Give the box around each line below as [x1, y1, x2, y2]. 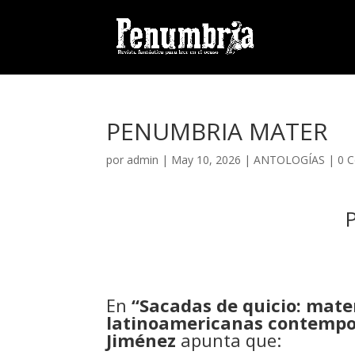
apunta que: [176, 328, 282, 352]
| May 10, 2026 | [158, 152, 254, 167]
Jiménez [106, 328, 177, 352]
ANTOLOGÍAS [254, 152, 326, 167]
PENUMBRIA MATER [106, 115, 329, 147]
